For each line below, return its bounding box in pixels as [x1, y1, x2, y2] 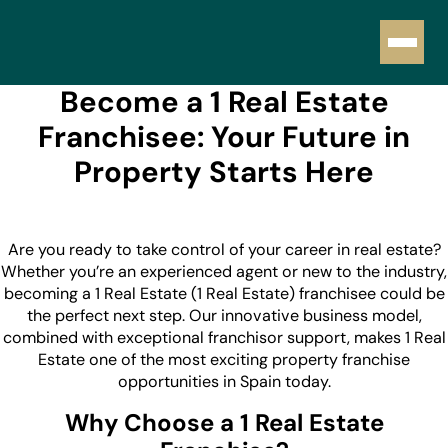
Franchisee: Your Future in [38, 118, 410, 156]
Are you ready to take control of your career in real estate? [7, 238, 441, 260]
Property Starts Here [74, 153, 374, 191]
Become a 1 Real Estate [59, 83, 389, 121]
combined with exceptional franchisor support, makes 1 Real [2, 326, 446, 348]
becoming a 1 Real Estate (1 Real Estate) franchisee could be [3, 282, 445, 304]
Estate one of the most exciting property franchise [38, 348, 410, 370]
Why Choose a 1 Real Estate [64, 406, 384, 438]
